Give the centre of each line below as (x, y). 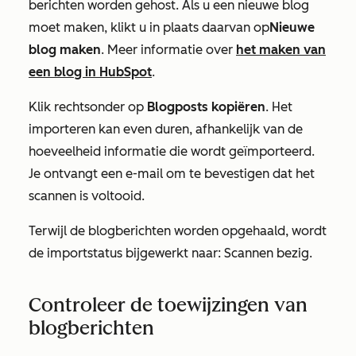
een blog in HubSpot (90, 72)
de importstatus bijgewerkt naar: (126, 253)
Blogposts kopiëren (206, 107)
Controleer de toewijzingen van (168, 305)
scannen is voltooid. (87, 196)
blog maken (65, 50)
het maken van (281, 50)
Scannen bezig (267, 253)
